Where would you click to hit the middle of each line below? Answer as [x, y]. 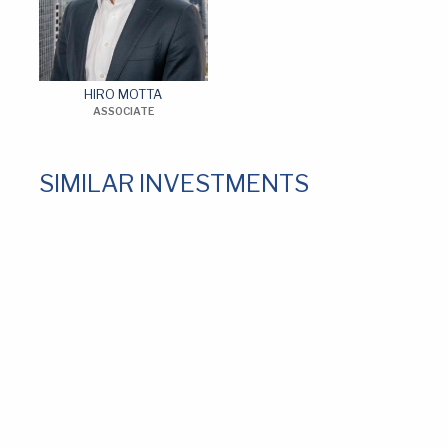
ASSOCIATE [123, 111]
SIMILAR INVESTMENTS [173, 183]
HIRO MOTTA [123, 94]
